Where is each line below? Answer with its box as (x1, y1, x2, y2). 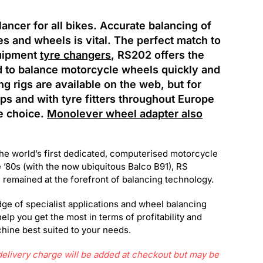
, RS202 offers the (111, 49, 204, 61)
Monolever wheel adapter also (47, 107, 203, 120)
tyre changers (40, 49, 111, 61)
